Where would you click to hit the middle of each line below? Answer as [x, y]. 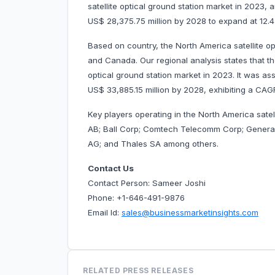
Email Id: [105, 213]
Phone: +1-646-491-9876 [136, 198]
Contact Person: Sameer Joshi [147, 183]
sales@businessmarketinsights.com [190, 213]
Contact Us [111, 168]
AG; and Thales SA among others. [157, 144]
